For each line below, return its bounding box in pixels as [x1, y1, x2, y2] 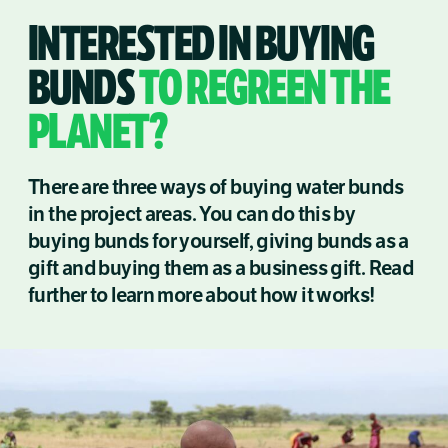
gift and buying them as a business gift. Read [28, 256, 414, 281]
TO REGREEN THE [138, 58, 390, 118]
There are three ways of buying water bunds [28, 175, 403, 200]
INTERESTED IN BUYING [28, 14, 374, 74]
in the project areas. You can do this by [28, 202, 356, 227]
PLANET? [28, 102, 168, 162]
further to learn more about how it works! [28, 283, 375, 308]
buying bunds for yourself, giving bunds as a [28, 229, 409, 254]
